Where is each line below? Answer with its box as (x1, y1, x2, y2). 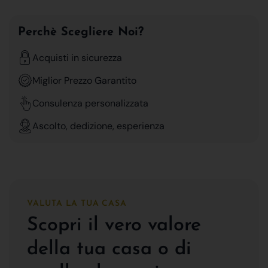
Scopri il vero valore (27, 215, 201, 235)
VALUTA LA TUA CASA (27, 199, 127, 208)
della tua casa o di (27, 239, 191, 259)
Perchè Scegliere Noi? (18, 26, 144, 38)
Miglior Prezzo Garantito (32, 74, 136, 87)
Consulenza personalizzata (32, 96, 148, 109)
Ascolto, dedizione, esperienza (32, 119, 165, 132)
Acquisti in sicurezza (32, 51, 122, 64)
